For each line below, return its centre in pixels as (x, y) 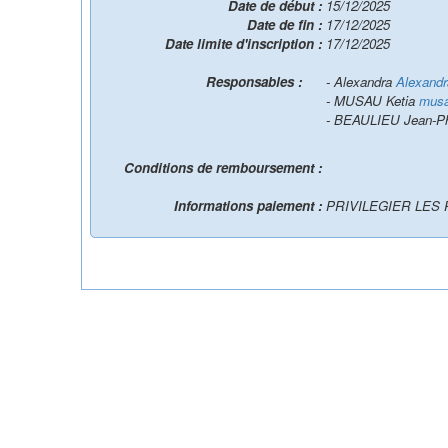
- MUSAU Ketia (372, 100)
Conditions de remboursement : (225, 167)
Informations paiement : (250, 205)
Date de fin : (286, 24)
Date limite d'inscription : (245, 43)
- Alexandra (361, 81)
